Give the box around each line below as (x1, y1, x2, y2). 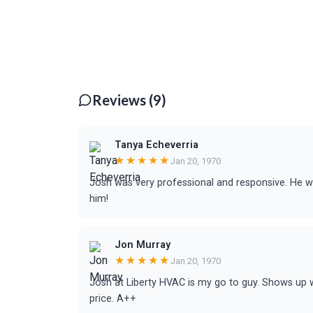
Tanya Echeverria (115, 139, 198, 151)
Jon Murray (115, 239, 170, 251)
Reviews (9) (92, 92, 166, 108)
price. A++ (89, 293, 136, 305)
